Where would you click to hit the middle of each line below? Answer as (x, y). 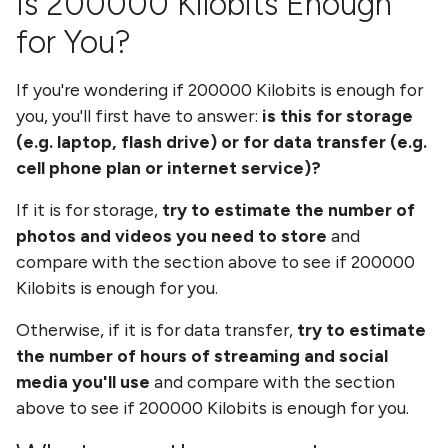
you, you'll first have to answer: (139, 115)
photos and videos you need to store (171, 235)
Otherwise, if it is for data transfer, (156, 329)
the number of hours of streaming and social (202, 355)
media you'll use (83, 381)
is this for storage (337, 115)
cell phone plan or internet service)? (168, 167)
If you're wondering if (102, 89)
